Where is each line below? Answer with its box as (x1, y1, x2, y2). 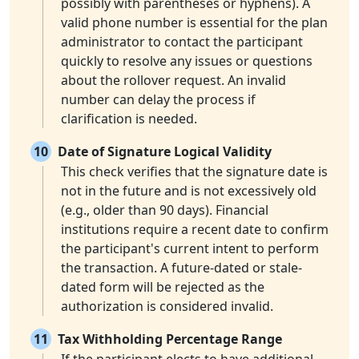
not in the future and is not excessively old (61, 182, 317, 200)
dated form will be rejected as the (61, 278, 264, 296)
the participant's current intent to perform (61, 240, 319, 258)
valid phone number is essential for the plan (61, 14, 328, 32)
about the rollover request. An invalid (61, 71, 286, 90)
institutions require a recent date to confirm (61, 220, 329, 239)
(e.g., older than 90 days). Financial (61, 201, 268, 220)
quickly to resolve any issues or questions (61, 52, 313, 71)
